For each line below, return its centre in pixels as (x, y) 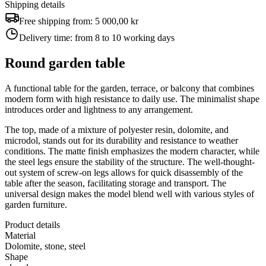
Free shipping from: (57, 21)
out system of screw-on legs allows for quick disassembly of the (124, 172)
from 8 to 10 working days (125, 37)
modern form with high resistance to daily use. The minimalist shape (132, 99)
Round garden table (67, 63)
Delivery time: (47, 37)
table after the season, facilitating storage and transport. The (115, 183)
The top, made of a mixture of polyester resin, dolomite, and (117, 129)
